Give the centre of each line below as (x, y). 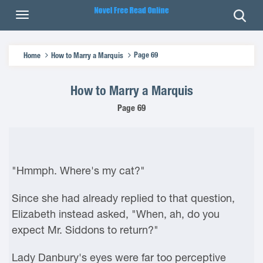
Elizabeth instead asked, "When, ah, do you (116, 214)
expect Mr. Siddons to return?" (85, 230)
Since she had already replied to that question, (123, 198)
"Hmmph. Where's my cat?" (78, 171)
